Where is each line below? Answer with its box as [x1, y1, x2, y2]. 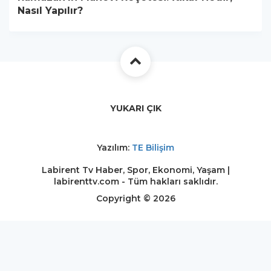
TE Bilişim [132, 142, 174, 154]
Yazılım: [97, 142, 132, 154]
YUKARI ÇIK [109, 103, 162, 114]
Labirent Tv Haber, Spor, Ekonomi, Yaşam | [41, 165, 230, 176]
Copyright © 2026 [96, 193, 175, 204]
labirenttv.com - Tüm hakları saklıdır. [53, 176, 218, 188]
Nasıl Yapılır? [18, 5, 83, 17]
